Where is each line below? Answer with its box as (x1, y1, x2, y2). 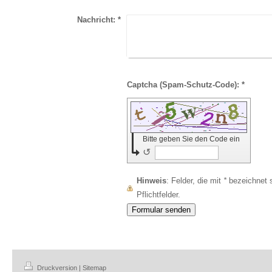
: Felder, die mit (171, 175, 224, 185)
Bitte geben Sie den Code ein (143, 134, 242, 143)
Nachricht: (76, 15, 115, 24)
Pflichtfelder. (137, 189, 181, 199)
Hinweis (137, 175, 167, 185)
